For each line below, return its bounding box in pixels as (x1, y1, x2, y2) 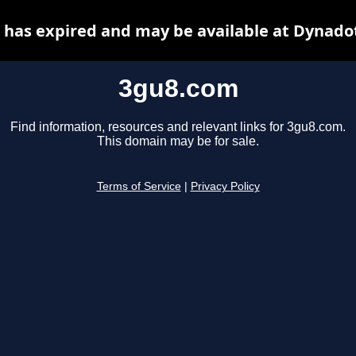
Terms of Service (96, 180, 181, 193)
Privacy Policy (190, 180, 260, 193)
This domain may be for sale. (97, 134, 259, 149)
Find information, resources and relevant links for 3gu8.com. (10, 120, 346, 134)
